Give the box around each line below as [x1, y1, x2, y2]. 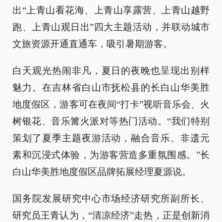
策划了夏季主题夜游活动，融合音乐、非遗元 [12, 133, 210, 143]
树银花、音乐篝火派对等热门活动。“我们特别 [12, 116, 210, 126]
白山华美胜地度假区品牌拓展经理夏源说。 [12, 166, 191, 177]
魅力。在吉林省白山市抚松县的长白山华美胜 [12, 82, 210, 93]
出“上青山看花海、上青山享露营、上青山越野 [12, 5, 210, 15]
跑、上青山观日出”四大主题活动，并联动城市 [12, 22, 210, 32]
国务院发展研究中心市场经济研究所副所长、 [12, 193, 210, 204]
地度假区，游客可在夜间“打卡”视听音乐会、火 [12, 99, 210, 110]
